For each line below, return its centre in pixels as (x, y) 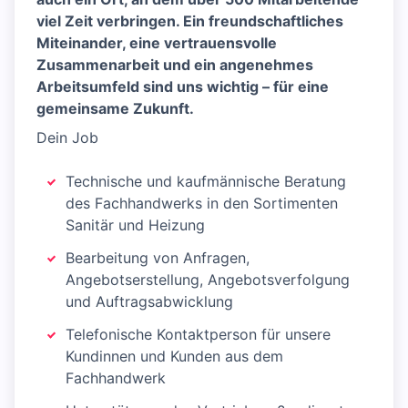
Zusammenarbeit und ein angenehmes (175, 65)
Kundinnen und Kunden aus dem (174, 357)
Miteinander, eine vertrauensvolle (157, 43)
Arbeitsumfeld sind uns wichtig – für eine (183, 87)
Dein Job (67, 138)
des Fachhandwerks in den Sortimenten (202, 204)
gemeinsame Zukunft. (115, 109)
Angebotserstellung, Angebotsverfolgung (208, 280)
